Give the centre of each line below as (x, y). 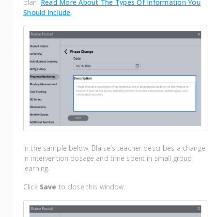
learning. (37, 168)
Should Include (47, 12)
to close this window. (91, 186)
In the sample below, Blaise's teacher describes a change (114, 148)
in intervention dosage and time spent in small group (108, 158)
